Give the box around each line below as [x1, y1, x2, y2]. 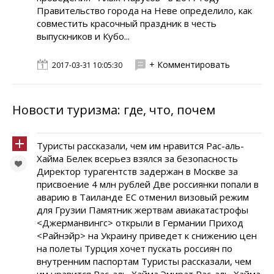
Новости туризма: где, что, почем [12, 102, 215, 118]
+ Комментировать [149, 59, 230, 70]
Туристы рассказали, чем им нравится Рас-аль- [37, 139, 244, 152]
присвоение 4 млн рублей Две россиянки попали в [37, 178, 259, 190]
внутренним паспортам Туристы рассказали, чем [37, 255, 251, 267]
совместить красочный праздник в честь [37, 17, 217, 29]
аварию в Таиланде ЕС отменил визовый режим [37, 191, 249, 203]
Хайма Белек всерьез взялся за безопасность [37, 152, 238, 165]
